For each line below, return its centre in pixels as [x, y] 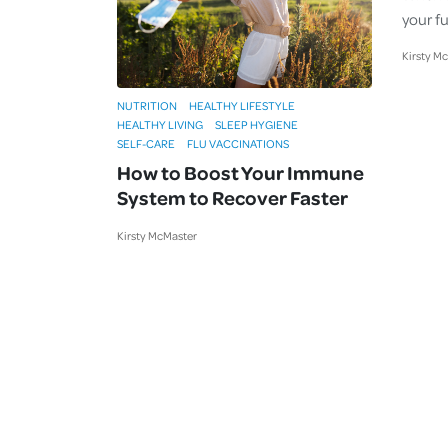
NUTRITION [147, 106]
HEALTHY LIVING [160, 125]
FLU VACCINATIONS [238, 144]
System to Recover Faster [232, 197]
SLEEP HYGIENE [256, 125]
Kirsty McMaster [157, 236]
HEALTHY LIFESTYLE [242, 106]
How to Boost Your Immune [240, 172]
